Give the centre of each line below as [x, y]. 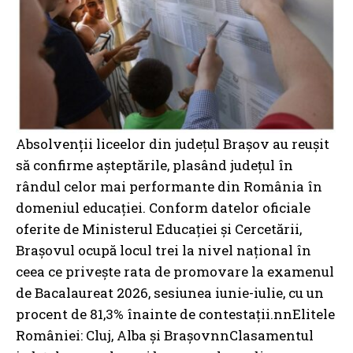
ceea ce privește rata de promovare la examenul [175, 272]
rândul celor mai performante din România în [169, 187]
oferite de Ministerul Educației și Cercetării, [159, 229]
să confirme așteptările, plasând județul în [154, 165]
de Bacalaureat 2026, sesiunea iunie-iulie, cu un [170, 293]
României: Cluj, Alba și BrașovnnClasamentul [165, 336]
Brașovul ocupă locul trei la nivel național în [163, 251]
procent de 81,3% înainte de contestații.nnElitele [175, 314]
